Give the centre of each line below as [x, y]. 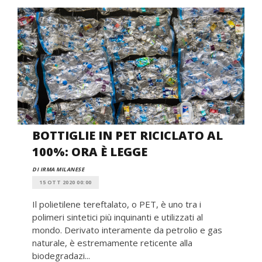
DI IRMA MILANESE [58, 169]
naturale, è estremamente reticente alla [112, 242]
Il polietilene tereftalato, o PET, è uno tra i [117, 204]
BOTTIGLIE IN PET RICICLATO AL [127, 135]
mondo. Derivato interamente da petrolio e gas [127, 230]
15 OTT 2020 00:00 [65, 182]
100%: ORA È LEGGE [90, 151]
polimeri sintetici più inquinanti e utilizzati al [118, 217]
